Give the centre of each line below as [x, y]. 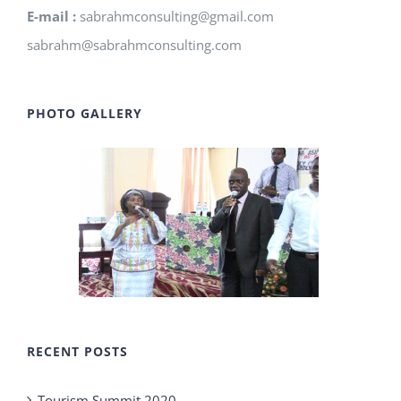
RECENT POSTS [77, 351]
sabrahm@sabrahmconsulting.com [134, 45]
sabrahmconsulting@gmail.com [175, 17]
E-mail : [51, 17]
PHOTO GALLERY [85, 114]
